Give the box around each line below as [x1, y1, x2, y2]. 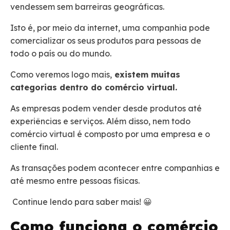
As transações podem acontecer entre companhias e [10, 163, 220, 174]
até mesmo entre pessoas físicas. [10, 176, 140, 186]
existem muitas [112, 69, 180, 80]
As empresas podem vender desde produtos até [10, 103, 202, 114]
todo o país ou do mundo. [10, 48, 113, 59]
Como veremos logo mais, [10, 69, 112, 80]
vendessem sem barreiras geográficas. [10, 2, 166, 12]
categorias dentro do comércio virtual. [10, 82, 177, 93]
